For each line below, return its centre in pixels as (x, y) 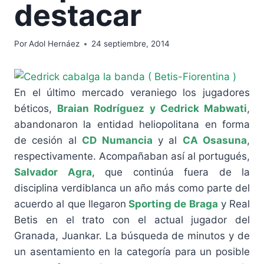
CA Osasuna (214, 141)
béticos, (36, 109)
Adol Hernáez (55, 44)
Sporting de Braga (172, 204)
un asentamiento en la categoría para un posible (132, 252)
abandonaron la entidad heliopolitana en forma (132, 125)
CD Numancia (117, 141)
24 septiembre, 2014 (131, 44)
